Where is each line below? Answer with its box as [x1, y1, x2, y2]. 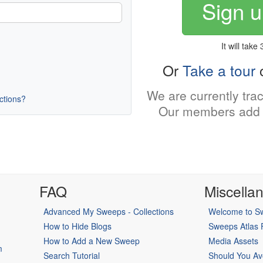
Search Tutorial [43, 249, 100, 262]
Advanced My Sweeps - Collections [43, 205, 174, 218]
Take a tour [183, 59, 255, 80]
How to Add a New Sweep [43, 235, 140, 247]
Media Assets [208, 235, 258, 247]
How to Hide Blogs [43, 220, 112, 232]
